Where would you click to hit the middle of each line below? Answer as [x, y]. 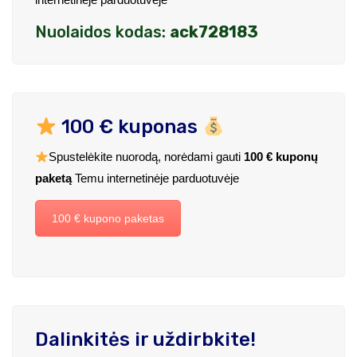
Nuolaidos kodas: [102, 32]
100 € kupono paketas [108, 219]
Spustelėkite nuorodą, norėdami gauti [147, 157]
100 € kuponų [281, 157]
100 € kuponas [130, 127]
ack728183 [214, 32]
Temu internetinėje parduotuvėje [155, 178]
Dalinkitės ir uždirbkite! [145, 339]
